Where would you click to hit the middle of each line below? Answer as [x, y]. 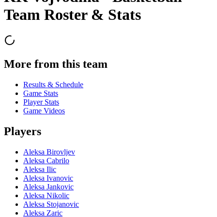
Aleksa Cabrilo [46, 160]
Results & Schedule [53, 84]
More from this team [56, 64]
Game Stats [41, 93]
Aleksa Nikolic [46, 195]
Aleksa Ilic [40, 169]
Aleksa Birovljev [49, 152]
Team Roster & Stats [72, 15]
